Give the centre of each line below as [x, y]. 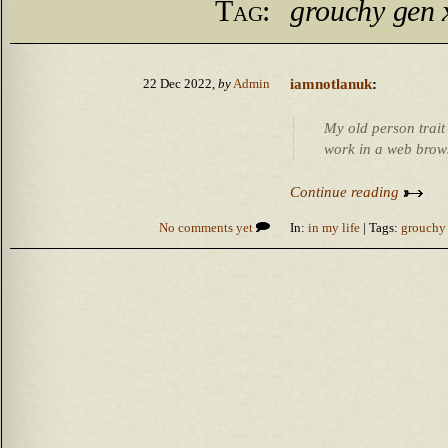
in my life [334, 228]
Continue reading [346, 192]
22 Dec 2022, [180, 84]
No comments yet [207, 228]
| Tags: [380, 228]
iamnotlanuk [331, 84]
